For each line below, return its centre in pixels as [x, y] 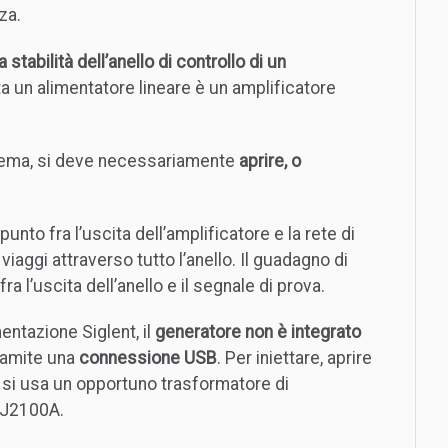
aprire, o [270, 160]
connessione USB [148, 358]
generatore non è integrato [258, 332]
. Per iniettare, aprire [294, 358]
